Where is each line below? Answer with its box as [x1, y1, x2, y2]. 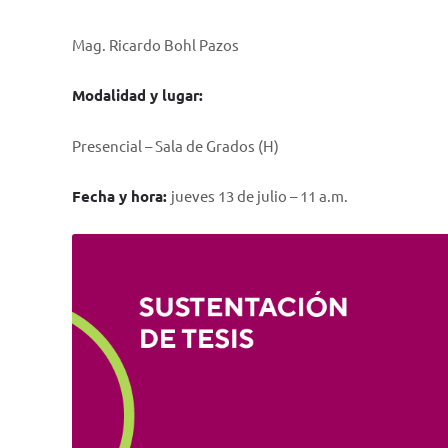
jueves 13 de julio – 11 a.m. [171, 186, 348, 205]
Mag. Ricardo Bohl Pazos [72, 35, 239, 54]
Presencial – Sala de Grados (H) [72, 136, 279, 155]
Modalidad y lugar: [72, 85, 203, 105]
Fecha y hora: [72, 186, 171, 206]
